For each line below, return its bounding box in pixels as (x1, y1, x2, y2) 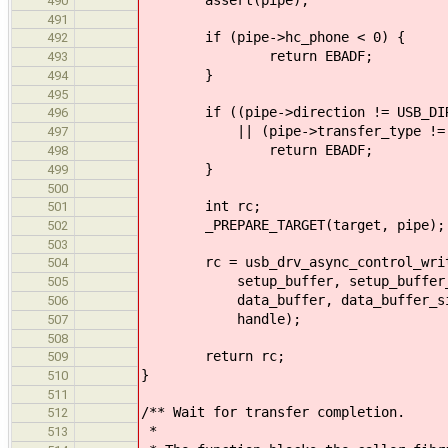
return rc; (141, 347, 285, 364)
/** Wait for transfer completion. (141, 403, 405, 420)
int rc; (141, 197, 261, 214)
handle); (141, 310, 301, 327)
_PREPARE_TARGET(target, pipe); (141, 216, 445, 233)
